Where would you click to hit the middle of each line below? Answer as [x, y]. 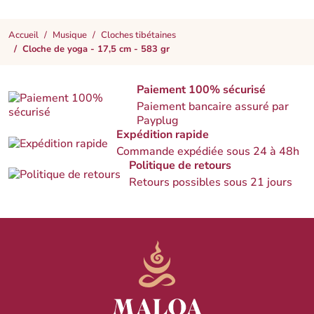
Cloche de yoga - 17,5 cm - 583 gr [96, 49]
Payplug [158, 121]
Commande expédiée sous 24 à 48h [208, 152]
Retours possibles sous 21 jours [211, 183]
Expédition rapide [163, 135]
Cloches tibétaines [138, 35]
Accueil [23, 35]
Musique [70, 35]
